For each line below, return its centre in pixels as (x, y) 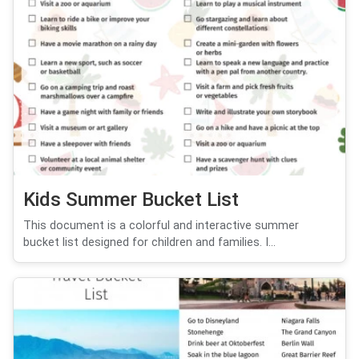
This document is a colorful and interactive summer (161, 225)
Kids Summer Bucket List (131, 199)
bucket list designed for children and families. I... (149, 242)
